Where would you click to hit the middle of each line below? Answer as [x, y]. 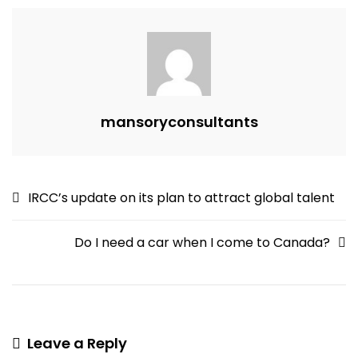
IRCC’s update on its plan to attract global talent [181, 197]
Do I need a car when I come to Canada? [202, 242]
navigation [62, 222]
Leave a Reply [77, 343]
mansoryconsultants [179, 121]
